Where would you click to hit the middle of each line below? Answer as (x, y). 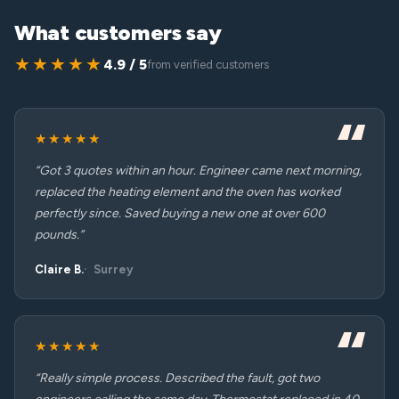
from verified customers (208, 65)
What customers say (118, 33)
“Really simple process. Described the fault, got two (177, 378)
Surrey (113, 269)
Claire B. (59, 269)
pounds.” (59, 235)
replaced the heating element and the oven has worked (187, 192)
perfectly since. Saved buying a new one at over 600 (180, 213)
